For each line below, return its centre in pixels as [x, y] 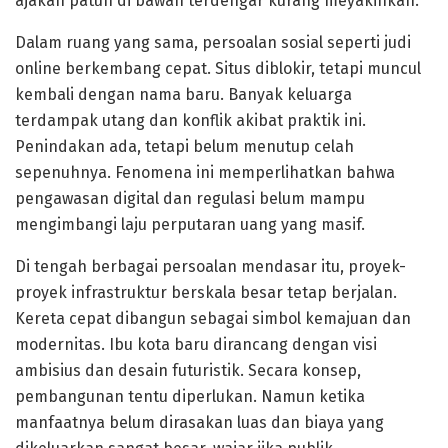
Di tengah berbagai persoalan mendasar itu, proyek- [210, 267]
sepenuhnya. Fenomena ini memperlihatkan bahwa [205, 173]
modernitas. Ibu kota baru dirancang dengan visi [196, 345]
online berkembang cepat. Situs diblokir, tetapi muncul [218, 69]
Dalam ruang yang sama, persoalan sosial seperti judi [213, 43]
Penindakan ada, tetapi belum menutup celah [184, 147]
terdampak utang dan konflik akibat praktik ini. [190, 121]
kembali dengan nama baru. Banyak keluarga [183, 95]
